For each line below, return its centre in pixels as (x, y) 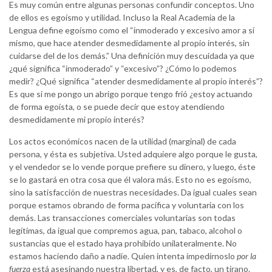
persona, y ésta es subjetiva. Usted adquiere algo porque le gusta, (133, 154)
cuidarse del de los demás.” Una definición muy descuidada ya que (132, 56)
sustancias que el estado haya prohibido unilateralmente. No (123, 243)
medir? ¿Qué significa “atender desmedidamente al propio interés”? (136, 81)
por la (246, 256)
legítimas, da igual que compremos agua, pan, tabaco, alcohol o (126, 231)
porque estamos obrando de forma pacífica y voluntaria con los (127, 205)
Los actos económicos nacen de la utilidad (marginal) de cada (123, 141)
